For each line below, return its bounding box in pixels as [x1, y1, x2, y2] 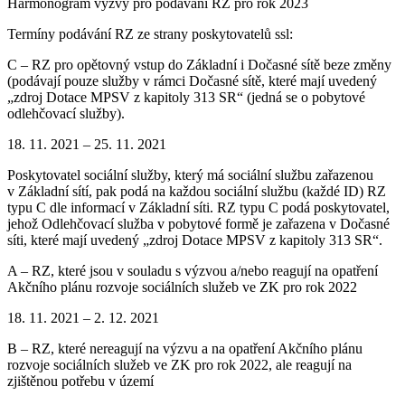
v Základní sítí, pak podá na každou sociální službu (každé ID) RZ [7, 183, 386, 199]
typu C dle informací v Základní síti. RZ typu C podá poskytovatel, [7, 199, 390, 215]
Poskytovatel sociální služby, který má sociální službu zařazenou [7, 166, 373, 183]
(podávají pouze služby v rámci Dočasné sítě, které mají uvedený [7, 72, 377, 89]
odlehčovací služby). [7, 105, 125, 121]
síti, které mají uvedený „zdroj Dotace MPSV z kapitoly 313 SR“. [7, 231, 382, 248]
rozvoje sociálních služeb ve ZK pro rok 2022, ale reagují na [7, 356, 352, 372]
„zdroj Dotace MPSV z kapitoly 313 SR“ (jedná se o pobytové [7, 89, 365, 105]
